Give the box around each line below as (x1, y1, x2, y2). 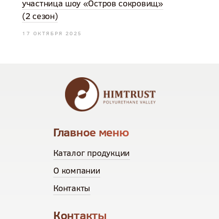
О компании (53, 164, 100, 176)
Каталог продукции (53, 147, 130, 159)
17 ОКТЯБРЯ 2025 (22, 29, 82, 37)
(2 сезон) (22, 10, 58, 22)
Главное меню (53, 124, 129, 140)
